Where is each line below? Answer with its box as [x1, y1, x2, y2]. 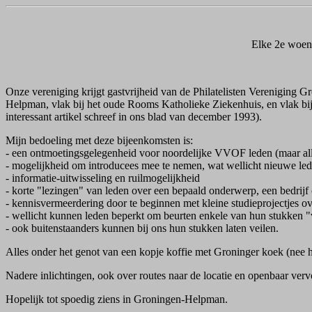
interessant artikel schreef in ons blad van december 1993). [6, 111, 262, 123]
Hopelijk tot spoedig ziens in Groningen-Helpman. [6, 293, 228, 305]
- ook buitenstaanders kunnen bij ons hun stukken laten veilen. [6, 222, 279, 234]
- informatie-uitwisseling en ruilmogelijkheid [6, 172, 200, 184]
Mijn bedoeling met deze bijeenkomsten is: [6, 134, 193, 146]
